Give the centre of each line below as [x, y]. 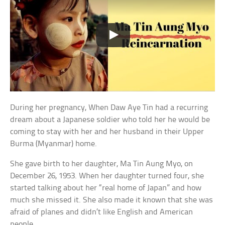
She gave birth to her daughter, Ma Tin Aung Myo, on [102, 164]
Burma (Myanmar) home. [54, 144]
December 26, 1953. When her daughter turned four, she [107, 176]
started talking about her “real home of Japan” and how [106, 188]
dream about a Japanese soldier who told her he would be [110, 120]
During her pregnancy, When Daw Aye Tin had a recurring [109, 108]
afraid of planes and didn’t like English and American [102, 212]
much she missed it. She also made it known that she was [112, 200]
